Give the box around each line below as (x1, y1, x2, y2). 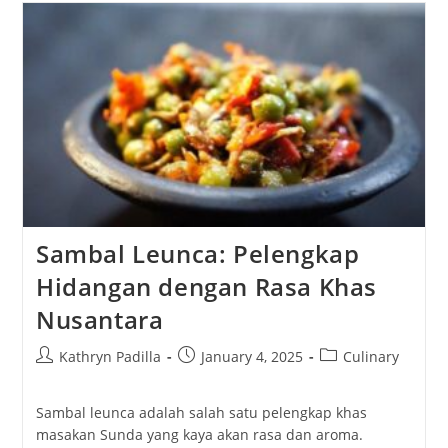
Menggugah (132, 50, 213, 70)
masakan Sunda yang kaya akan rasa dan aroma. (35, 425, 363, 445)
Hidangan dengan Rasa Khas (35, 270, 377, 304)
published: (176, 367, 249, 387)
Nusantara (35, 303, 164, 337)
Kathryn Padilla (58, 347, 161, 367)
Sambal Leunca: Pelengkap (35, 237, 360, 271)
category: (318, 367, 380, 387)
